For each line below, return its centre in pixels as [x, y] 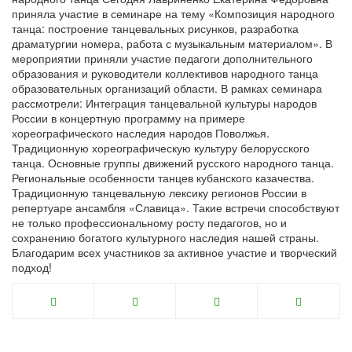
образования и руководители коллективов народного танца [165, 73]
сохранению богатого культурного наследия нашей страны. [165, 237]
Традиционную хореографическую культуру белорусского [161, 148]
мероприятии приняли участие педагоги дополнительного [162, 58]
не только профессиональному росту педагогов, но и [149, 222]
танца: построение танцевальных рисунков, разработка [155, 28]
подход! [32, 267]
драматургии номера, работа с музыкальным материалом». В [172, 43]
